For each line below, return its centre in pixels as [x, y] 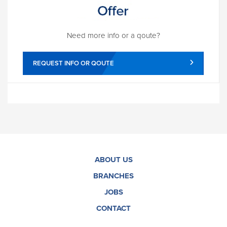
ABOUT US [113, 159]
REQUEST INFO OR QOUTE [73, 63]
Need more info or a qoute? [113, 35]
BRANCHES [113, 176]
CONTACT [113, 208]
